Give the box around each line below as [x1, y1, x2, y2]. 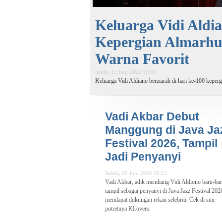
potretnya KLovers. [105, 205, 151, 213]
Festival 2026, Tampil [105, 137, 218, 150]
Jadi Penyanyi [105, 150, 181, 164]
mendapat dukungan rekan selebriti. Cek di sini [105, 196, 215, 204]
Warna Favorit [95, 51, 189, 67]
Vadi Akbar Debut [105, 110, 199, 123]
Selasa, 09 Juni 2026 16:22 [105, 170, 167, 176]
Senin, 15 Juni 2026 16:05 [95, 69, 156, 75]
